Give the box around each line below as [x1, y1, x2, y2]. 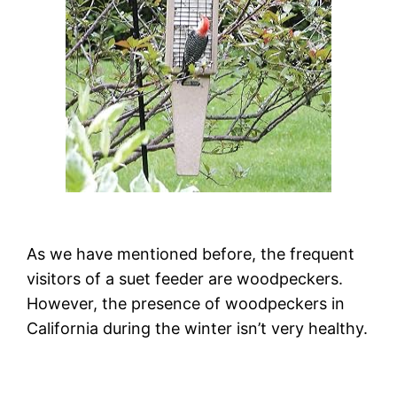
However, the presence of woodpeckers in [27, 293, 346, 313]
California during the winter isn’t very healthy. [27, 318, 369, 338]
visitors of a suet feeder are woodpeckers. [27, 269, 344, 288]
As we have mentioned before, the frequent [27, 244, 355, 263]
